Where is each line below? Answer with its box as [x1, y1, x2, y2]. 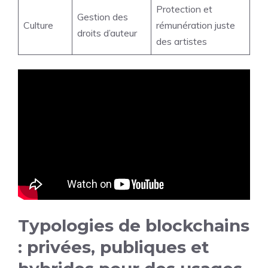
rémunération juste [156, 19, 235, 32]
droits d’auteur [77, 27, 137, 39]
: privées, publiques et [18, 236, 209, 257]
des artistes [156, 35, 207, 48]
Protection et [156, 3, 212, 16]
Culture [23, 19, 53, 32]
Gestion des [77, 11, 128, 23]
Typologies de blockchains [18, 215, 249, 236]
